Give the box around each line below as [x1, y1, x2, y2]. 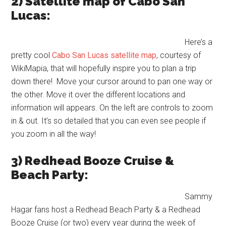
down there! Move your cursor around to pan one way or [11, 77, 213, 86]
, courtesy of [156, 50, 201, 60]
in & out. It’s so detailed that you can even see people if [11, 116, 206, 126]
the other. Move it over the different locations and [11, 90, 186, 99]
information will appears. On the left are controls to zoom [11, 103, 213, 112]
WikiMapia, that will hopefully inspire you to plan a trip [11, 64, 197, 73]
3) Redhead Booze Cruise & [11, 153, 175, 168]
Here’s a [185, 37, 213, 47]
